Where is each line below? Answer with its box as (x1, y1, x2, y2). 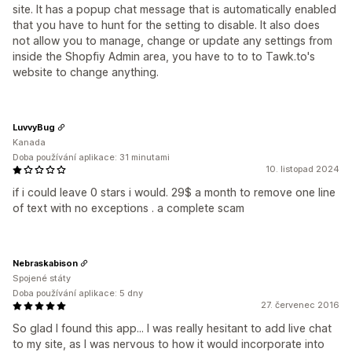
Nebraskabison (13, 257, 78, 269)
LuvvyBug (13, 121, 55, 133)
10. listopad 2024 (266, 163, 339, 175)
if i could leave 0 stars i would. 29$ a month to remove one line (13, 185, 335, 200)
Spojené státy (13, 273, 71, 284)
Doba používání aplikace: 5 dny (13, 288, 143, 299)
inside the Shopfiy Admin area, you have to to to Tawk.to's (13, 49, 315, 64)
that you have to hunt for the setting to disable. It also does (13, 18, 320, 32)
